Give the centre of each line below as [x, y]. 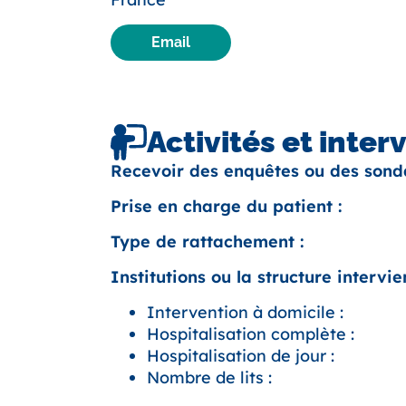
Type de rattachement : [207, 241]
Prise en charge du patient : [226, 206]
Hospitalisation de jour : [241, 355]
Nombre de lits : [209, 377]
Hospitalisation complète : [251, 333]
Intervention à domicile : [245, 312]
